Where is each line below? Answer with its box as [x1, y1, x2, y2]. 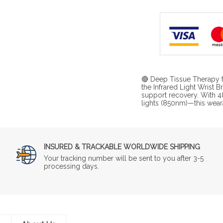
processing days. [44, 162, 100, 170]
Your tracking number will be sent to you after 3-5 [44, 154, 204, 162]
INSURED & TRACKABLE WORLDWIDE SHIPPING [44, 142, 201, 151]
